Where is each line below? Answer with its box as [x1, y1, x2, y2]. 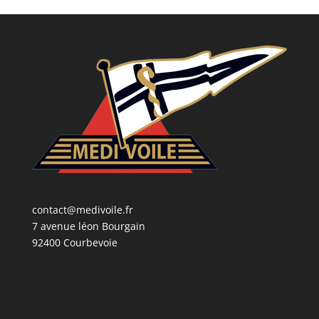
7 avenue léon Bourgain [31, 219, 145, 234]
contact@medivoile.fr [31, 203, 133, 217]
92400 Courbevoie [31, 236, 117, 250]
